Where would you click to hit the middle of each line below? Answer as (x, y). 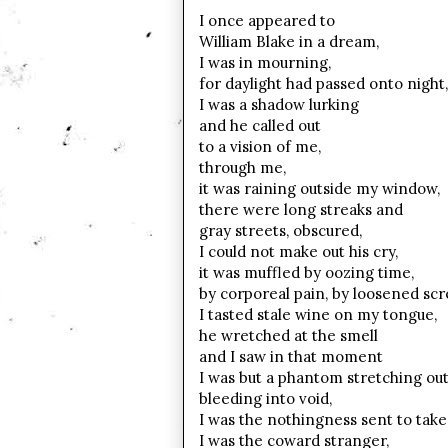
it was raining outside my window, (319, 188)
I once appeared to (268, 20)
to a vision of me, (259, 146)
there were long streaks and (300, 209)
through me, (242, 167)
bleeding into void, (265, 398)
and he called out (259, 125)
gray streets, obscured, (280, 230)
